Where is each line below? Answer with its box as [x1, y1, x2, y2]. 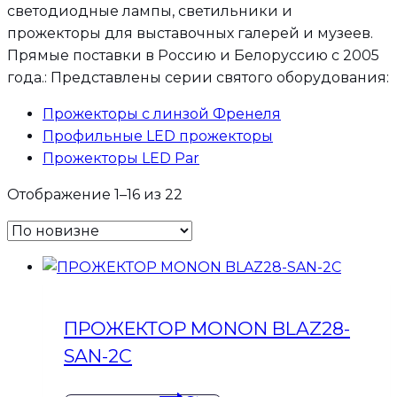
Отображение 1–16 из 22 [7, 186, 183, 204]
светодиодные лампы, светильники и [7, 3, 296, 20]
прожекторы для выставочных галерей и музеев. [7, 25, 377, 43]
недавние [182, 230, 257, 247]
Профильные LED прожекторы [43, 128, 273, 145]
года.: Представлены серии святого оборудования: [7, 69, 389, 87]
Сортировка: [182, 185, 274, 203]
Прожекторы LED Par [43, 150, 199, 167]
